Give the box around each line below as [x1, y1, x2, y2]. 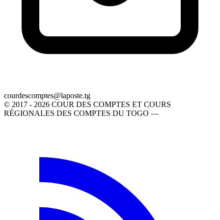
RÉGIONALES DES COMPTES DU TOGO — [4, 109, 159, 118]
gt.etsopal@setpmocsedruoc [4, 91, 90, 100]
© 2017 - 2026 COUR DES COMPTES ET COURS [4, 100, 171, 109]
